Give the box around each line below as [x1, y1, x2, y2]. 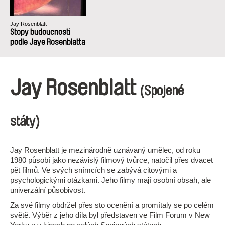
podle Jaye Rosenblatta [10, 38, 85, 46]
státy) [10, 115, 40, 128]
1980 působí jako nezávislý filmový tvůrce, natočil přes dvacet [10, 156, 213, 164]
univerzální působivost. [10, 186, 85, 194]
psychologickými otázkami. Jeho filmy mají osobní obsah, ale [10, 176, 211, 184]
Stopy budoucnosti [10, 28, 70, 36]
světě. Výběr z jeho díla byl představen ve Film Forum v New [10, 211, 210, 219]
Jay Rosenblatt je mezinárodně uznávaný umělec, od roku [10, 146, 200, 154]
